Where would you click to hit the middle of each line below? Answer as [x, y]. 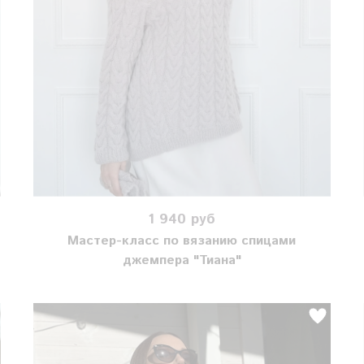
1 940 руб [182, 219]
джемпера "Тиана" [182, 261]
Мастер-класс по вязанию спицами [182, 241]
